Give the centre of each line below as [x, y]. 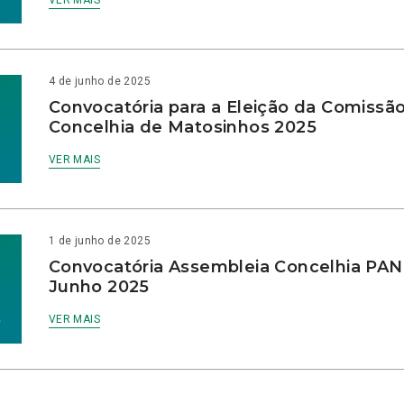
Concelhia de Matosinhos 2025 [182, 128]
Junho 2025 [99, 287]
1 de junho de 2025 [99, 241]
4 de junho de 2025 [99, 82]
